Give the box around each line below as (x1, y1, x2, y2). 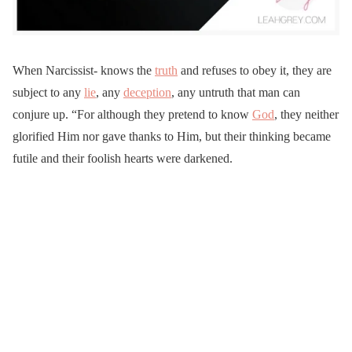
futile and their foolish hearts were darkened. (13, 151, 233, 165)
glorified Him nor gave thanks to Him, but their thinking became (13, 129, 331, 143)
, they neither (274, 107, 339, 121)
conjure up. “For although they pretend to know (13, 107, 252, 121)
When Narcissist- (13, 63, 97, 77)
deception (123, 85, 171, 99)
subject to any (13, 85, 84, 99)
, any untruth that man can (171, 85, 300, 99)
